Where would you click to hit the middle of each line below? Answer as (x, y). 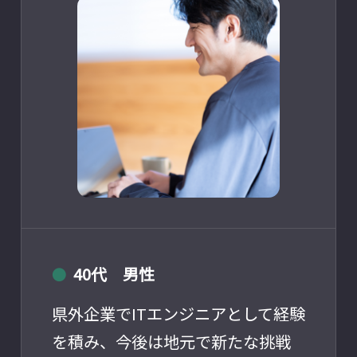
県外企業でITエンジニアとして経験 (178, 313)
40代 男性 (114, 273)
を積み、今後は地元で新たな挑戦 (171, 341)
